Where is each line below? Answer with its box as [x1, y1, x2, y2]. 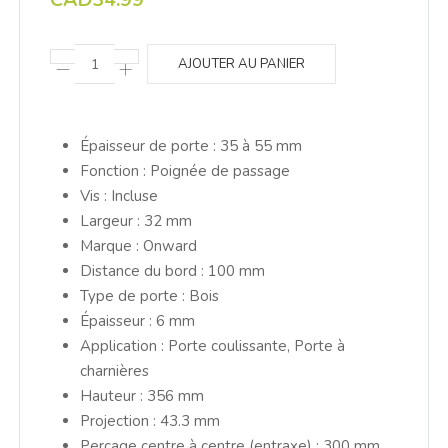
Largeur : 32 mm [79, 211, 192, 232]
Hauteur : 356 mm [79, 386, 204, 407]
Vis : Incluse [79, 186, 158, 207]
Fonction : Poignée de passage [79, 161, 290, 182]
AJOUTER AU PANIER [177, 55, 305, 74]
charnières [79, 361, 149, 382]
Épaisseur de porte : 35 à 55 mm [79, 136, 302, 157]
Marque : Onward [79, 236, 197, 257]
